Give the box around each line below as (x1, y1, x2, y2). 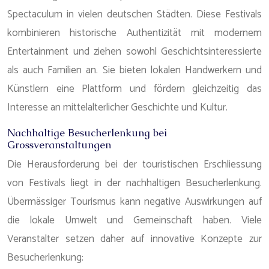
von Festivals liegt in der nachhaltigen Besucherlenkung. (7, 175, 262, 192)
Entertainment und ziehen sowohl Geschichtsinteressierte (7, 43, 262, 60)
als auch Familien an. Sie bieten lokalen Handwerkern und (7, 62, 262, 79)
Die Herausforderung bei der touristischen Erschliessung (7, 156, 262, 173)
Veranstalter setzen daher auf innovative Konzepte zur (7, 231, 262, 247)
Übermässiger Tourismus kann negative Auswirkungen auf (7, 193, 262, 210)
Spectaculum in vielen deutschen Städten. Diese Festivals (7, 6, 262, 23)
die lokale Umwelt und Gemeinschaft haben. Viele (7, 212, 262, 229)
